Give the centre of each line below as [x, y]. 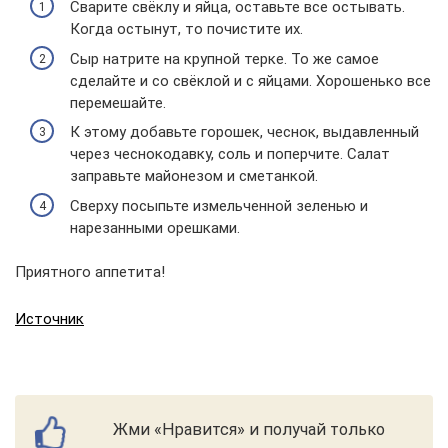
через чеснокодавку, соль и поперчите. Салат [230, 154]
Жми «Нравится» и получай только [249, 429]
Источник [49, 319]
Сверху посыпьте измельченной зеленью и [219, 205]
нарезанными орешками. [155, 227]
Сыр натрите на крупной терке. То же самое [224, 58]
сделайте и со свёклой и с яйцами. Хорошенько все [250, 80]
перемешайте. [118, 102]
